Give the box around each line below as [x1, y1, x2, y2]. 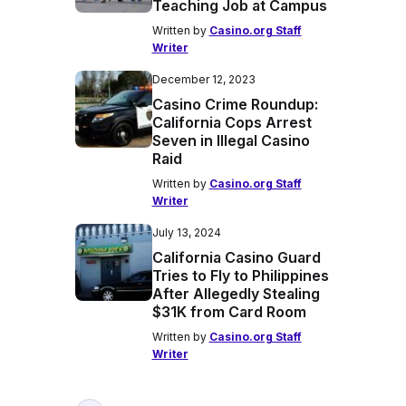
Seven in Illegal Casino [151, 131, 310, 150]
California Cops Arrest [151, 113, 312, 131]
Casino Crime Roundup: [151, 95, 318, 113]
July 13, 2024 [151, 226, 221, 239]
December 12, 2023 [151, 72, 256, 86]
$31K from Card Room [151, 303, 306, 321]
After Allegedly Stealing [151, 285, 320, 303]
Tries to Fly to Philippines [151, 266, 329, 285]
